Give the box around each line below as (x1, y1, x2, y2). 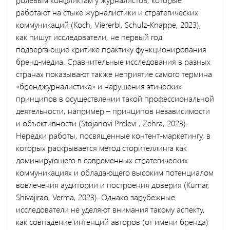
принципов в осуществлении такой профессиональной (16, 92, 214, 104)
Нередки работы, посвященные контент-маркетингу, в (16, 129, 210, 141)
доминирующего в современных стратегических (16, 154, 188, 165)
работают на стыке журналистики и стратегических (16, 6, 198, 17)
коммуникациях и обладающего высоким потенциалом (16, 166, 214, 178)
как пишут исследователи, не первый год (16, 31, 162, 42)
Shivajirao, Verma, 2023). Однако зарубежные (16, 191, 175, 202)
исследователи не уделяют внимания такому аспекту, (16, 203, 205, 215)
